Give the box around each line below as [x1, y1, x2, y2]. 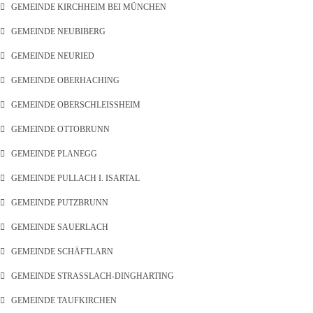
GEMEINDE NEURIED [11, 51, 94, 61]
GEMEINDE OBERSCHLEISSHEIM [11, 100, 133, 110]
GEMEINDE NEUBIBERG [11, 27, 105, 36]
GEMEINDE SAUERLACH [11, 222, 108, 232]
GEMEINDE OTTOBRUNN [11, 124, 110, 134]
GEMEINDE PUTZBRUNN [11, 198, 108, 208]
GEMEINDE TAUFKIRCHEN [11, 296, 117, 305]
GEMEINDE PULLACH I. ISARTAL [11, 173, 140, 183]
